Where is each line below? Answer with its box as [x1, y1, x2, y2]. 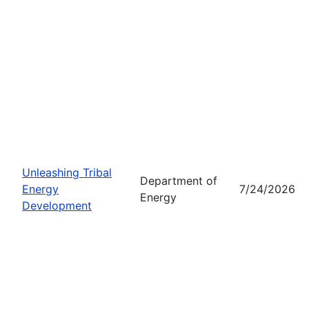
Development [22, 198, 92, 212]
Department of [140, 173, 217, 188]
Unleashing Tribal [22, 165, 112, 179]
